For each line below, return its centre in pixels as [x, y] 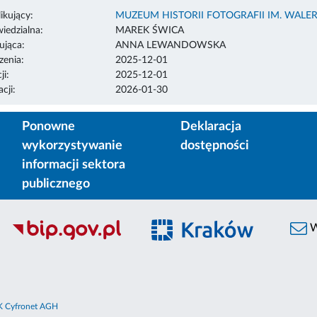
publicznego [56, 184]
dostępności [215, 145]
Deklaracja [211, 126]
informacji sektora [74, 165]
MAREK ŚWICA [149, 30]
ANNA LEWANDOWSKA [170, 45]
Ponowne [48, 126]
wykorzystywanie [72, 145]
